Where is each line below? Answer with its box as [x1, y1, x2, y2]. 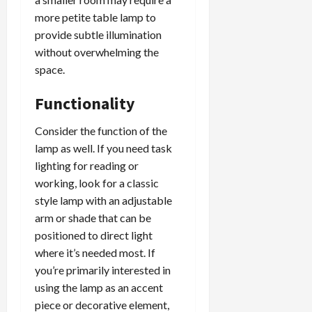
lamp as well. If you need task [35, 141, 172, 155]
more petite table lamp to [35, 10, 156, 24]
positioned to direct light [35, 228, 153, 242]
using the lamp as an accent [35, 281, 163, 295]
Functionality [35, 93, 135, 115]
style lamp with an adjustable [35, 194, 172, 208]
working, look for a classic [35, 176, 159, 190]
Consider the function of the [35, 124, 167, 138]
